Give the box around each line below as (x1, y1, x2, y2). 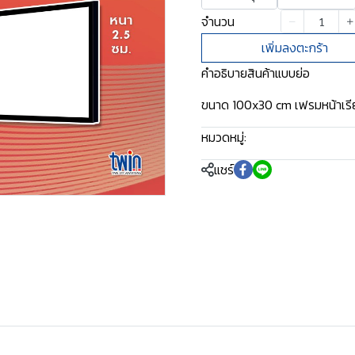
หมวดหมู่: (201, 128, 246, 147)
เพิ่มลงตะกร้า (261, 38, 329, 57)
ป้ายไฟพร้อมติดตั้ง (246, 130, 330, 147)
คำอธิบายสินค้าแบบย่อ (201, 63, 310, 82)
